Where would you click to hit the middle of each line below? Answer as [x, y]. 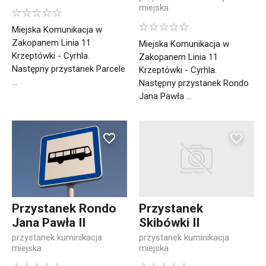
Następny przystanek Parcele [69, 69]
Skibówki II [169, 223]
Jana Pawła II [49, 223]
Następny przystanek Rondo [194, 83]
